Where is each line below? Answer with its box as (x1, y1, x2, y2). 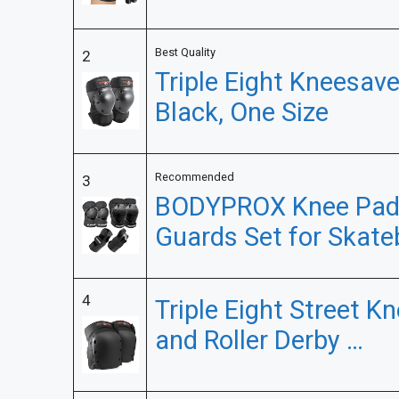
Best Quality (154, 45, 216, 61)
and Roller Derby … (154, 322, 363, 361)
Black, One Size (154, 94, 329, 133)
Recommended (154, 169, 234, 186)
